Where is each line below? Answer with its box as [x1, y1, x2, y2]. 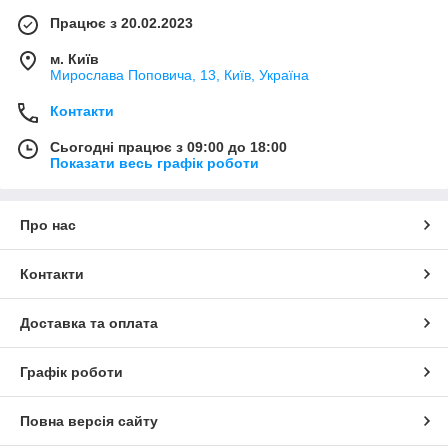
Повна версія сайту [20, 413, 158, 430]
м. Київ [50, 51, 99, 68]
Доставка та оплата [20, 315, 158, 332]
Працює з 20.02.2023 [50, 15, 193, 32]
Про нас [20, 217, 76, 234]
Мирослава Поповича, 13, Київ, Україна [50, 67, 309, 84]
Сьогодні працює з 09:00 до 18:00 [50, 139, 287, 156]
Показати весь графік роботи [50, 155, 259, 172]
